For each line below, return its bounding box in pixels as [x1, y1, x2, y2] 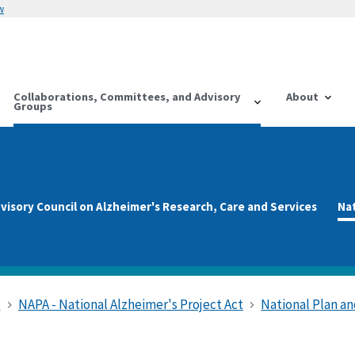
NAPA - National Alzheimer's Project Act [17, 295, 243, 313]
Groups [13, 98, 53, 113]
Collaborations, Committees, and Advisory [13, 89, 242, 104]
